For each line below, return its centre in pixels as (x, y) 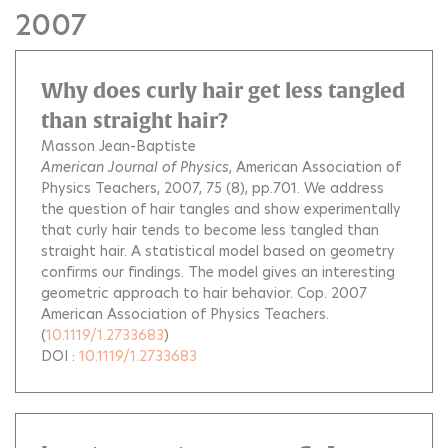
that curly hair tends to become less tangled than (210, 230)
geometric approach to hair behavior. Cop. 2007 (204, 293)
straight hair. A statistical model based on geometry (218, 251)
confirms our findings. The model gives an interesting (218, 272)
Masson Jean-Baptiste (118, 146)
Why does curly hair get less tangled (223, 90)
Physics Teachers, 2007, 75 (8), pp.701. (172, 188)
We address (344, 188)
